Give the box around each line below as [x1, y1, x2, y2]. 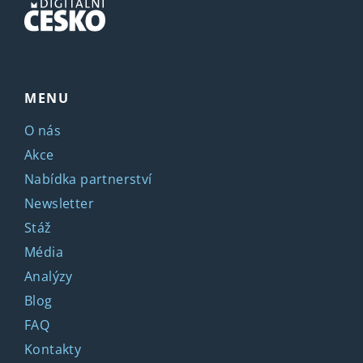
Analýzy [24, 267, 73, 285]
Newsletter [24, 194, 94, 212]
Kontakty [24, 340, 82, 358]
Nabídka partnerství [24, 169, 152, 188]
